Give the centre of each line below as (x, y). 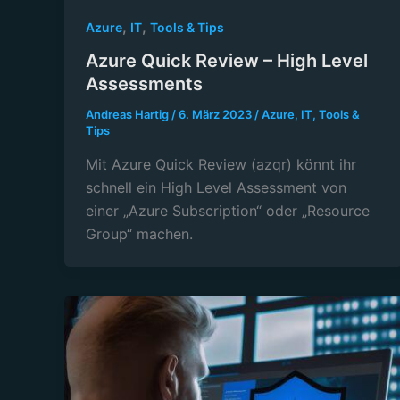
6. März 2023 (217, 115)
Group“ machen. (139, 234)
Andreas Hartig (129, 115)
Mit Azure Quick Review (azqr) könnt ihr (221, 165)
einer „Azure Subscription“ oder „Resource (228, 211)
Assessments (144, 84)
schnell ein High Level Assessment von (216, 188)
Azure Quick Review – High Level (227, 61)
